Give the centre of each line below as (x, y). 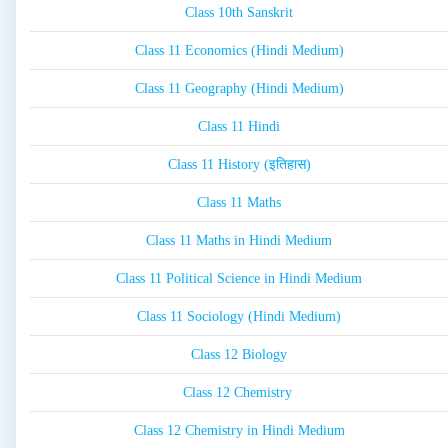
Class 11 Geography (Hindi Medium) (239, 89)
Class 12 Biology (239, 355)
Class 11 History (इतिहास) (239, 165)
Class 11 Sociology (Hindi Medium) (239, 317)
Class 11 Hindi (239, 127)
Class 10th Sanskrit (239, 13)
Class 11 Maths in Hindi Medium (239, 241)
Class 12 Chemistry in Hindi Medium (239, 431)
